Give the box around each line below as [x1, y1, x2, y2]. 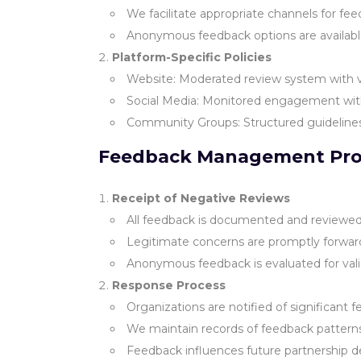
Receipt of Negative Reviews [112, 191, 290, 205]
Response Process [112, 278, 226, 293]
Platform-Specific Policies [112, 50, 272, 64]
